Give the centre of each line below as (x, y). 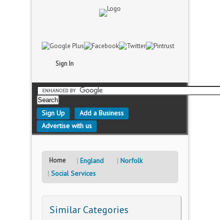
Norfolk (131, 161)
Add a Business (102, 113)
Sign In (65, 64)
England (92, 161)
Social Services (73, 173)
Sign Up (53, 113)
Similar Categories (89, 210)
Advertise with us (67, 126)
